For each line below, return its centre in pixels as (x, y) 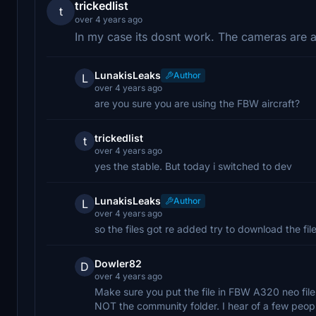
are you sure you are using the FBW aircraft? (197, 103)
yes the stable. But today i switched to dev (193, 166)
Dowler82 (118, 263)
